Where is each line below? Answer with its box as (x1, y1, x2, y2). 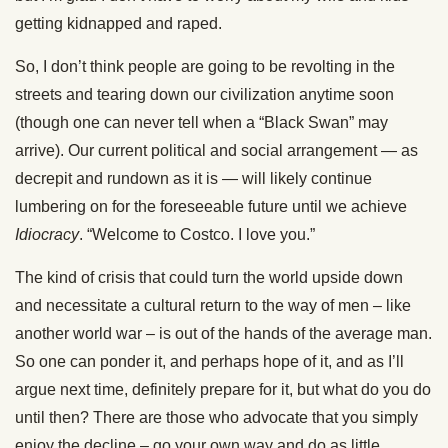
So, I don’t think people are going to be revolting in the (15, 58, 395, 76)
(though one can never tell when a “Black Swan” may (15, 114, 388, 132)
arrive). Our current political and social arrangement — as (15, 142, 418, 160)
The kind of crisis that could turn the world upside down (15, 269, 403, 287)
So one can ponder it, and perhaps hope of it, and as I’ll (15, 353, 404, 371)
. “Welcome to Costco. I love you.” (79, 226, 315, 244)
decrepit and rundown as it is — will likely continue (15, 170, 372, 188)
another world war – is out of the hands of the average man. (15, 325, 432, 343)
